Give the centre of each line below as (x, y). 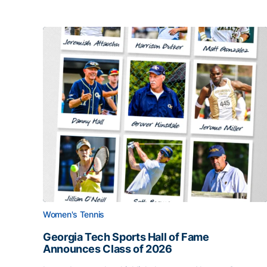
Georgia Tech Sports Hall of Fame (126, 237)
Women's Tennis (74, 214)
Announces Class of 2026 (108, 249)
